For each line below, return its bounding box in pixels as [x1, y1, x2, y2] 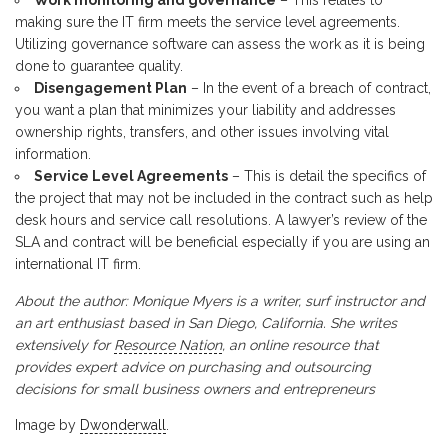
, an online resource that [222, 337, 379, 353]
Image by [15, 417, 80, 433]
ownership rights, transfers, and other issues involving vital [15, 124, 389, 140]
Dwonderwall [80, 417, 166, 433]
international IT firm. [15, 256, 141, 272]
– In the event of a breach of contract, [187, 80, 431, 96]
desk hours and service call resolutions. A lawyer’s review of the [15, 212, 427, 228]
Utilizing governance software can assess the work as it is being [15, 36, 425, 52]
